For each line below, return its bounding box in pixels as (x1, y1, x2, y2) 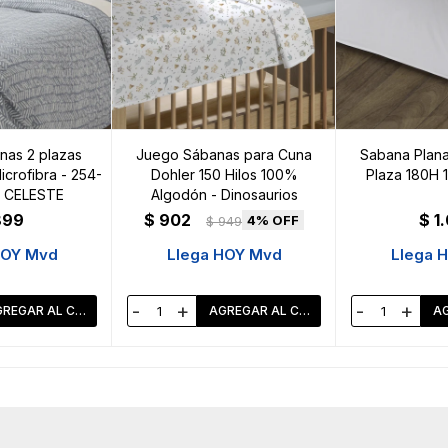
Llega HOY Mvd (166, 245, 282, 265)
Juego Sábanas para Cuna (136, 146, 312, 164)
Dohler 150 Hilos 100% (150, 166, 298, 184)
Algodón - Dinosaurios (150, 186, 298, 204)
